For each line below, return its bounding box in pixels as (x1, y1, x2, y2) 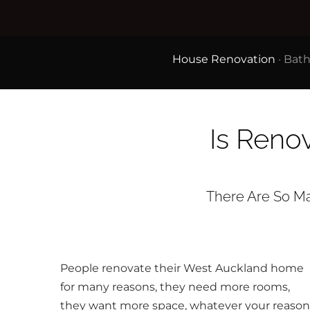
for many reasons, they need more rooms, (60, 280, 290, 293)
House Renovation (172, 53, 275, 66)
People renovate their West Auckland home (60, 261, 304, 275)
